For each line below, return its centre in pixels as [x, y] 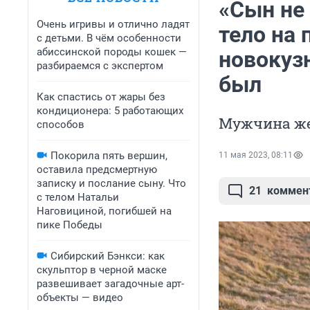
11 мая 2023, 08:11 [256, 155]
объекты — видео [80, 298]
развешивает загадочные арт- [110, 284]
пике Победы [70, 225]
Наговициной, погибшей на [104, 211]
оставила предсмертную [97, 170]
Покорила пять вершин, [109, 156]
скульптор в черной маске [102, 270]
